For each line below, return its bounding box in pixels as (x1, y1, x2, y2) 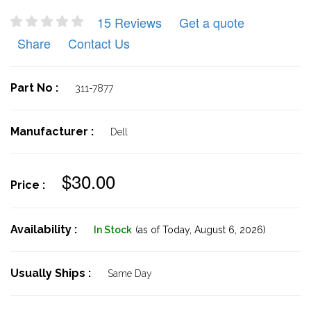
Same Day (108, 268, 152, 279)
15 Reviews (97, 13, 162, 31)
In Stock (94, 224, 132, 235)
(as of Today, (135, 224, 192, 235)
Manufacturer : (10, 125, 96, 138)
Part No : (10, 81, 61, 94)
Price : (10, 178, 48, 192)
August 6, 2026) (192, 224, 266, 235)
